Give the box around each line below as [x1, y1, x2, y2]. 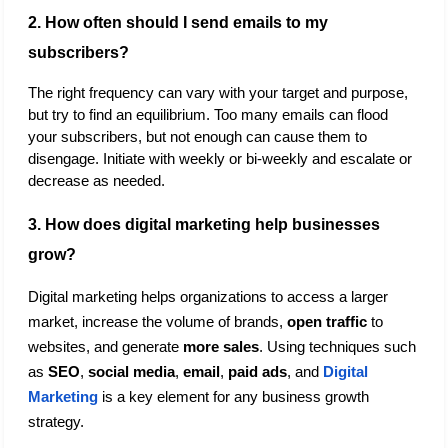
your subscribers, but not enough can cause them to [28, 128, 367, 145]
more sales [183, 338, 259, 355]
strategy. [28, 413, 84, 430]
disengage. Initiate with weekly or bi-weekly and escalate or [28, 150, 412, 167]
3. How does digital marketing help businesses [28, 215, 380, 233]
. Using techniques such [259, 338, 416, 355]
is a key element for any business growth [98, 388, 369, 405]
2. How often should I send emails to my [28, 13, 328, 31]
